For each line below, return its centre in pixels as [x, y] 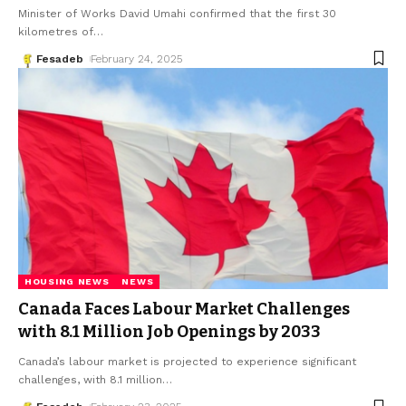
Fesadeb [60, 58]
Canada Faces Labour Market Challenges [184, 309]
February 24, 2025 [137, 58]
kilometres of [56, 31]
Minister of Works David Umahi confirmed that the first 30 [177, 13]
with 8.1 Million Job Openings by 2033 [169, 332]
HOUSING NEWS [67, 282]
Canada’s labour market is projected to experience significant [187, 362]
